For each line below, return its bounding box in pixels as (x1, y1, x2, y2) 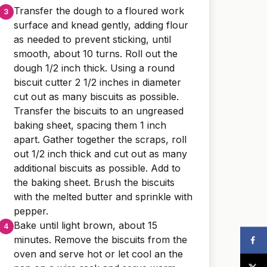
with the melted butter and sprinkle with (14, 190, 193, 203)
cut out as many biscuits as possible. (14, 90, 179, 103)
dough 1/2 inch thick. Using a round (14, 61, 175, 74)
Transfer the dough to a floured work (14, 4, 184, 17)
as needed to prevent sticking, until (14, 33, 171, 45)
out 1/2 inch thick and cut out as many (14, 147, 187, 160)
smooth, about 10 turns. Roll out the (14, 47, 178, 60)
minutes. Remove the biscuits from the (14, 233, 187, 246)
